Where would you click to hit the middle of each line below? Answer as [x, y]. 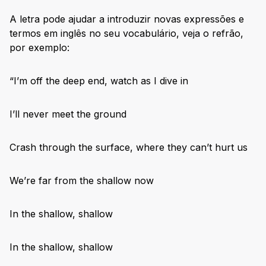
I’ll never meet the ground [68, 114]
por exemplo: [39, 47]
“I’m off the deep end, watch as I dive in [99, 80]
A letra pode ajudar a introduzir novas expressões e [127, 19]
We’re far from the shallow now [82, 180]
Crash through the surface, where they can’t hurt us [129, 147]
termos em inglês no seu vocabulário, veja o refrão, [126, 33]
